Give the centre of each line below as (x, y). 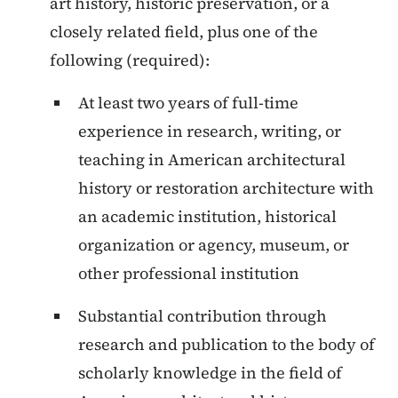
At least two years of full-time (188, 103)
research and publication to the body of (227, 345)
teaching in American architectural (212, 160)
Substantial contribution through (203, 316)
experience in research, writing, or (210, 131)
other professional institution (189, 274)
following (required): (130, 60)
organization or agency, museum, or (214, 245)
